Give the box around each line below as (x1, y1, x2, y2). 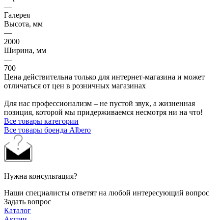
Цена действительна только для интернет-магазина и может (4, 73, 205, 82)
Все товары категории (4, 117, 79, 126)
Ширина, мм (4, 46, 46, 55)
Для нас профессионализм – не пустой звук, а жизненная (4, 99, 195, 108)
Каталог (4, 206, 31, 215)
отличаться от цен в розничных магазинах (4, 82, 146, 90)
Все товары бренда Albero (4, 126, 91, 135)
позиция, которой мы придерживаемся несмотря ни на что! (4, 108, 203, 117)
